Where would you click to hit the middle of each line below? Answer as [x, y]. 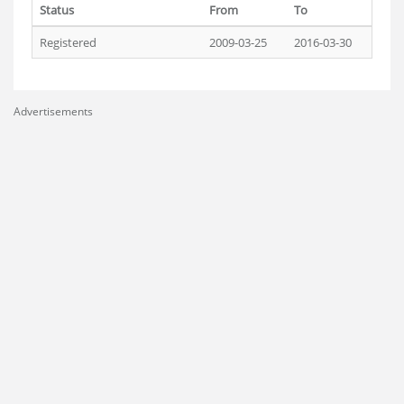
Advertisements [53, 111]
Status [57, 10]
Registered [68, 42]
